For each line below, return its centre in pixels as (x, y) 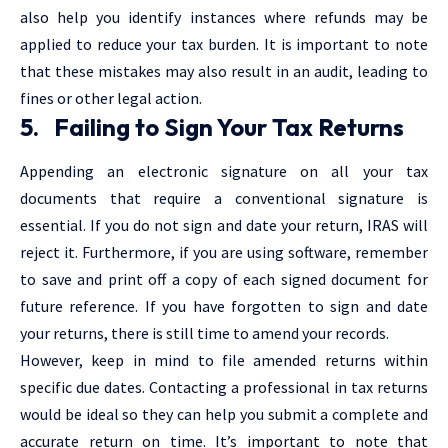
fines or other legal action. (111, 97)
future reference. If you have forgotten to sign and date (224, 305)
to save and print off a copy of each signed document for (224, 278)
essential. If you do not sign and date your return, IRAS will (224, 224)
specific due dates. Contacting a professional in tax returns (224, 386)
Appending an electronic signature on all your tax (224, 170)
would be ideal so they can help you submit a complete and (224, 413)
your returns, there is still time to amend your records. (204, 332)
